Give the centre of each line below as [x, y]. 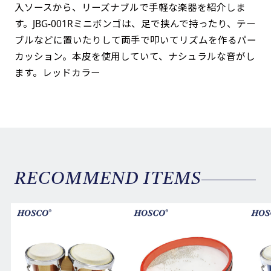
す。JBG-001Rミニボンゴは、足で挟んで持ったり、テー [135, 23]
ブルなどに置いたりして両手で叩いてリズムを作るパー [135, 40]
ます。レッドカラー [57, 72]
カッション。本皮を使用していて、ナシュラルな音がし [135, 56]
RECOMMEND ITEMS [108, 179]
